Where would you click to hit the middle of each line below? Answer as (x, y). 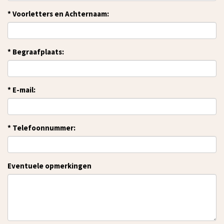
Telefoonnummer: (43, 127)
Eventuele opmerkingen (49, 165)
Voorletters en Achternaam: (60, 13)
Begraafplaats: (37, 51)
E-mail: (23, 89)
